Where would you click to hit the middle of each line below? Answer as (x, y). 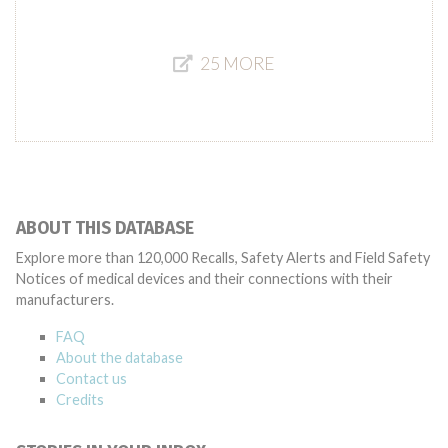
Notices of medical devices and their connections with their (204, 278)
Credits (80, 399)
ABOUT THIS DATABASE (105, 228)
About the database (119, 357)
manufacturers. (65, 299)
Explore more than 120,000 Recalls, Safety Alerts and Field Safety (223, 257)
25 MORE (237, 63)
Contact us (91, 378)
